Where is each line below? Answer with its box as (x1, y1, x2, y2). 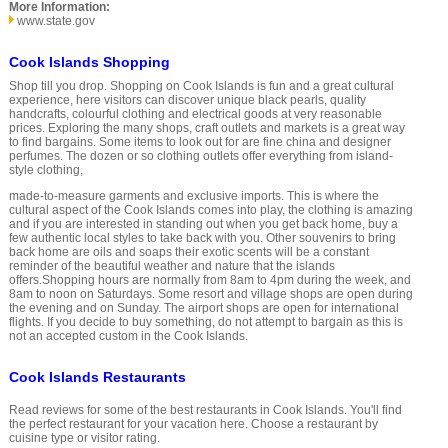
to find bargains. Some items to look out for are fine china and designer (8, 135, 391, 150)
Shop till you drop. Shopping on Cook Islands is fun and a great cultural (8, 79, 394, 94)
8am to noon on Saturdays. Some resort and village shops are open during (8, 287, 413, 302)
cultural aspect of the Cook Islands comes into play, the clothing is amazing (8, 203, 413, 218)
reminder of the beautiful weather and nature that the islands (8, 259, 335, 274)
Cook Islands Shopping (8, 54, 170, 70)
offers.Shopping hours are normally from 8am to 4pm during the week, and (8, 273, 411, 288)
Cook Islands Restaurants (8, 369, 186, 385)
